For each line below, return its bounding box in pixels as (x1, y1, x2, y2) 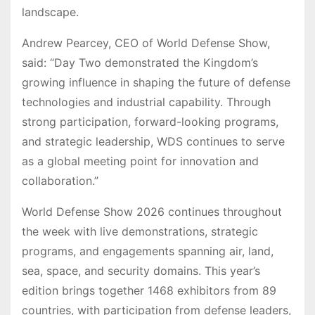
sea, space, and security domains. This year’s (22, 263, 260, 278)
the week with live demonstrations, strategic (22, 224, 258, 238)
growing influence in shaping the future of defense (22, 75, 290, 89)
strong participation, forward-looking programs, (22, 114, 278, 129)
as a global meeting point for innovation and (22, 153, 259, 168)
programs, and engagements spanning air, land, (22, 243, 274, 258)
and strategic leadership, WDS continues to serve (22, 134, 285, 148)
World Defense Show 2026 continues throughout (22, 204, 282, 219)
